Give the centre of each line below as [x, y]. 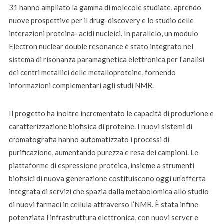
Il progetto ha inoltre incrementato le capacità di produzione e [111, 114]
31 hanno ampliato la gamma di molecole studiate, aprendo [105, 8]
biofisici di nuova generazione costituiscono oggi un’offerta [107, 179]
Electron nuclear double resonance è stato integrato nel [101, 47]
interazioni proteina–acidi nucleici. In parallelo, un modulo [103, 34]
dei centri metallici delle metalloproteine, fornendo [92, 73]
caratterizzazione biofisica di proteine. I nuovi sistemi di [100, 127]
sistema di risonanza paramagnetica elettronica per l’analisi [106, 60]
